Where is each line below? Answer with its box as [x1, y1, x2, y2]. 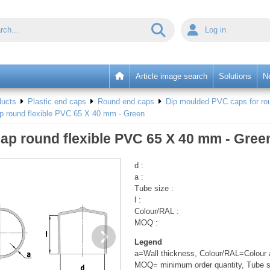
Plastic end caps [27, 97, 86, 107]
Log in [205, 25, 231, 34]
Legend [134, 237, 163, 247]
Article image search [136, 71, 207, 81]
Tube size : [134, 184, 174, 193]
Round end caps [97, 97, 154, 107]
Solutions [219, 71, 251, 81]
